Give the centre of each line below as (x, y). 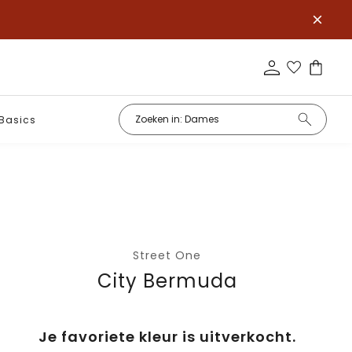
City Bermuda (167, 281)
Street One (167, 255)
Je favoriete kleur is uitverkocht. (167, 337)
